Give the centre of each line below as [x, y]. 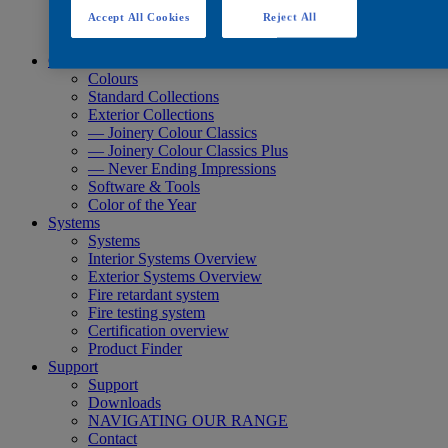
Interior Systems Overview [172, 258]
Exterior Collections [151, 114]
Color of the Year [142, 204]
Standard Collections [153, 96]
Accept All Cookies [138, 16]
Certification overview [158, 330]
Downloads [124, 402]
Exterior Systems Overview [175, 276]
